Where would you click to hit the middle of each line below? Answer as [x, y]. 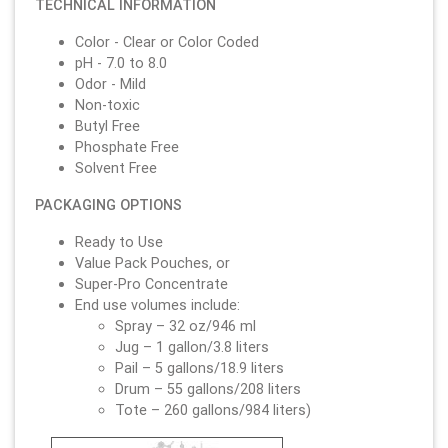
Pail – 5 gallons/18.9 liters [199, 367]
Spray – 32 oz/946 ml [185, 325]
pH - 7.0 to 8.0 [121, 62]
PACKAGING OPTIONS [108, 204]
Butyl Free [107, 125]
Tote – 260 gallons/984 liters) [213, 409]
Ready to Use [119, 241]
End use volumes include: [157, 304]
